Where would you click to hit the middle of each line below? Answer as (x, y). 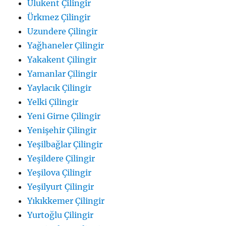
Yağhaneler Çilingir (66, 46)
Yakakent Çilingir (62, 60)
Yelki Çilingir (53, 102)
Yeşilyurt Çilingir (61, 187)
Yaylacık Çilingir (60, 88)
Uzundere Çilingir (63, 32)
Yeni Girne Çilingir (64, 116)
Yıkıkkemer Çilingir (66, 201)
